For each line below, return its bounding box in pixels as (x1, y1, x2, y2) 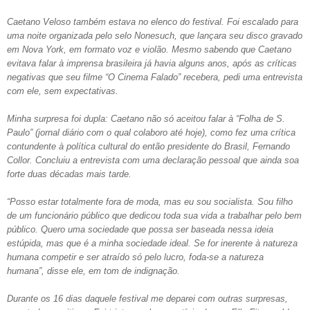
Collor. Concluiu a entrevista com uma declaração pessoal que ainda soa (7, 154, 299, 165)
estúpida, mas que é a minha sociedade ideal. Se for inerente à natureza (7, 237, 298, 248)
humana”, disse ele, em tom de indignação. (7, 265, 180, 276)
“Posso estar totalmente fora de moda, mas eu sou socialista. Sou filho (7, 196, 293, 207)
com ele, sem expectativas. (7, 85, 118, 96)
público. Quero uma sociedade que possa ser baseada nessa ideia (7, 224, 273, 235)
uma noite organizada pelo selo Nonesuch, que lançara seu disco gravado (7, 30, 302, 41)
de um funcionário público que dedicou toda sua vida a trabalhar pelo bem (7, 210, 302, 221)
